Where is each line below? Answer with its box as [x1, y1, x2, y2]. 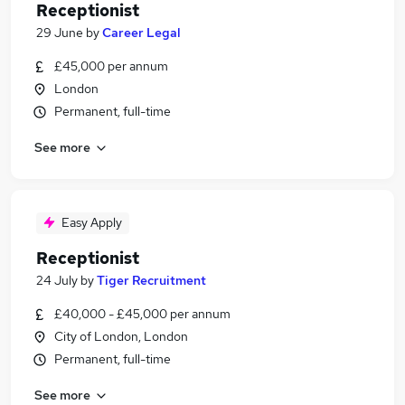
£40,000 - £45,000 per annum [54, 306, 231, 322]
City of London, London [54, 328, 188, 344]
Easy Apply [61, 214, 122, 231]
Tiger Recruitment [97, 272, 206, 288]
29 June [36, 24, 83, 41]
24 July [36, 272, 78, 288]
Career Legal [102, 24, 181, 41]
